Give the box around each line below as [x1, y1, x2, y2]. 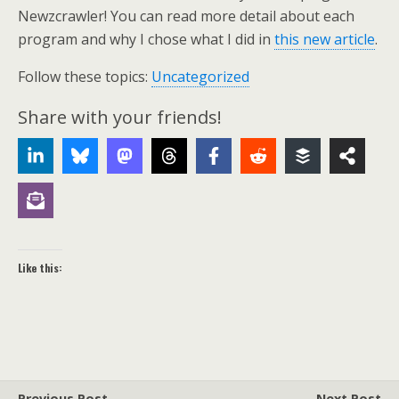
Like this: [18, 260, 62, 275]
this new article [274, 29, 375, 49]
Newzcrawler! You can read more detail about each [18, 6, 354, 26]
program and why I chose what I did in [18, 29, 274, 49]
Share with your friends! [18, 105, 222, 129]
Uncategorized [151, 67, 249, 86]
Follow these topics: [18, 67, 151, 86]
